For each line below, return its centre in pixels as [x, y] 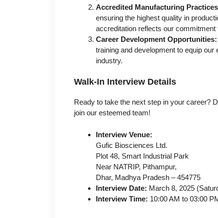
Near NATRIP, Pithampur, [136, 166]
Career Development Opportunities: [156, 39]
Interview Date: [121, 188]
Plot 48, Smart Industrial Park [142, 156]
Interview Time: [122, 199]
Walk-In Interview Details [125, 82]
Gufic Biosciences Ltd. [132, 145]
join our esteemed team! [112, 113]
